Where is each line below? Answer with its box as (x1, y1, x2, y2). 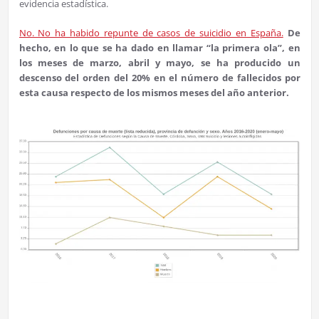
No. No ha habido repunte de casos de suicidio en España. (19, 26, 283, 40)
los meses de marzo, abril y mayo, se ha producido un (19, 56, 300, 70)
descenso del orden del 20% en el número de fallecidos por (19, 71, 300, 85)
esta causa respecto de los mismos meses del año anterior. (19, 86, 289, 100)
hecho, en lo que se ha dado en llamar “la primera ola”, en (19, 41, 300, 55)
